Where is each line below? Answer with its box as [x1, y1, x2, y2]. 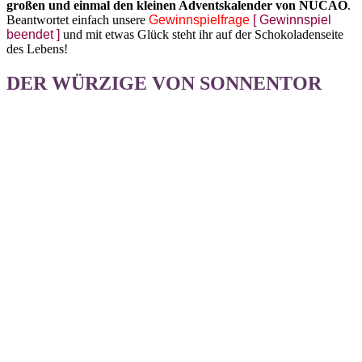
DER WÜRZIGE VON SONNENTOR [6, 73, 322, 95]
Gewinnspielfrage [149, 13, 250, 27]
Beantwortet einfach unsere [6, 13, 149, 27]
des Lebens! [6, 42, 68, 57]
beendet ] [6, 27, 60, 42]
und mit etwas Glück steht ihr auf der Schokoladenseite [60, 27, 343, 42]
